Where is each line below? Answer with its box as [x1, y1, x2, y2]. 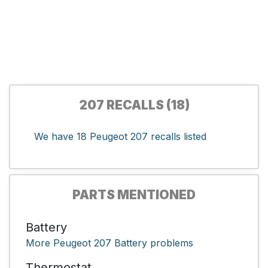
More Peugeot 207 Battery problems [26, 236, 193, 249]
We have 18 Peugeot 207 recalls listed [34, 130, 206, 142]
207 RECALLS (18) [78, 97, 190, 112]
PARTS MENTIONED [72, 187, 196, 202]
